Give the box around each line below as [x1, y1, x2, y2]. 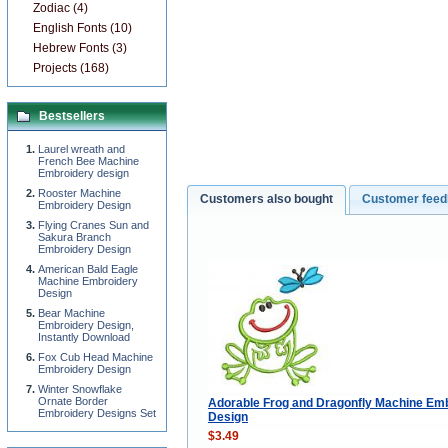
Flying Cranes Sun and [38, 219, 149, 231]
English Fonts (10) [33, 21, 132, 35]
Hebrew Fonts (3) [33, 41, 127, 55]
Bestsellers [39, 109, 105, 123]
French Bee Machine [38, 155, 139, 167]
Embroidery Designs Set [38, 407, 156, 419]
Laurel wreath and [38, 143, 125, 155]
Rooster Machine [38, 187, 121, 199]
